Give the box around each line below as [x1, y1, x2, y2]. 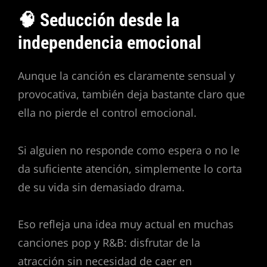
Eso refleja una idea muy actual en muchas [18, 217, 234, 232]
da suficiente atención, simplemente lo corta [18, 161, 242, 176]
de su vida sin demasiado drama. [18, 179, 185, 194]
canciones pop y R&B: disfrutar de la [18, 235, 200, 250]
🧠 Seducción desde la [18, 9, 179, 30]
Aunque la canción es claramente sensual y [18, 69, 235, 83]
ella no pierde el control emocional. [18, 105, 197, 120]
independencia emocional [18, 32, 201, 53]
